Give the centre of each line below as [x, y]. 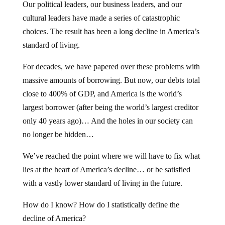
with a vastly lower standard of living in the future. [102, 183]
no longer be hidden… [58, 134]
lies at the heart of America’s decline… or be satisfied [106, 170]
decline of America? [54, 218]
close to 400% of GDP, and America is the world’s [102, 94]
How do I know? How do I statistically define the [101, 205]
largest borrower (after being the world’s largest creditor [110, 107]
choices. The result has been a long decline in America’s [111, 31]
